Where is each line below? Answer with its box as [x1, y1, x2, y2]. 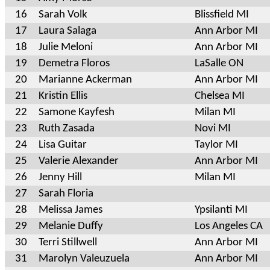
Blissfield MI [195, 8, 249, 20]
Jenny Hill [39, 171, 82, 183]
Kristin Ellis [39, 90, 87, 102]
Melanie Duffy [39, 220, 103, 232]
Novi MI [195, 122, 231, 134]
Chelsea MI [195, 90, 245, 102]
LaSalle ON [195, 57, 243, 69]
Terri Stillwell [39, 236, 97, 248]
